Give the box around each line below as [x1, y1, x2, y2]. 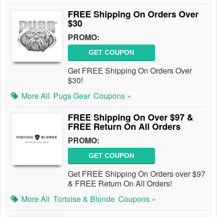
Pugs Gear [53, 90, 90, 101]
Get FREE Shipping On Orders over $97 [68, 168, 205, 179]
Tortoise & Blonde [53, 193, 115, 204]
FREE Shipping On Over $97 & [68, 111, 193, 124]
